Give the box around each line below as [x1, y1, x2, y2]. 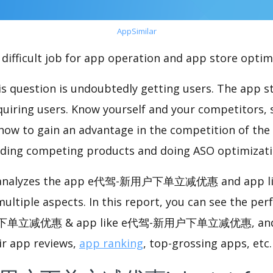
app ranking [79, 236, 143, 251]
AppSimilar [116, 26, 157, 37]
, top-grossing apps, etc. [143, 236, 272, 251]
